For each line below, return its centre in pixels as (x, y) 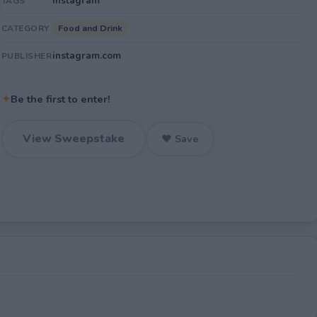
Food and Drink (90, 28)
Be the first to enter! (60, 99)
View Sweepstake (73, 139)
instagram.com (86, 56)
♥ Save (180, 139)
